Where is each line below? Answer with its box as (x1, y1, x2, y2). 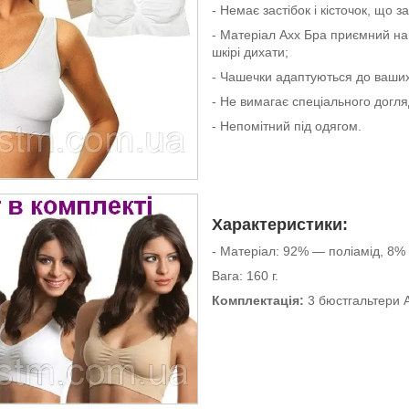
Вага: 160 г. (212, 267, 282, 283)
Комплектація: (212, 292, 308, 308)
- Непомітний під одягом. (212, 118, 362, 133)
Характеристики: (212, 215, 348, 234)
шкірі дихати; (212, 44, 288, 59)
